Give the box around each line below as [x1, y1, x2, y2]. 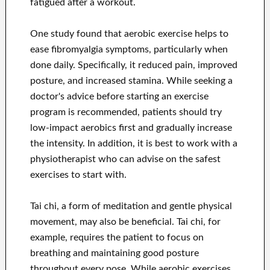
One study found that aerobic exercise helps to [30, 29, 228, 39]
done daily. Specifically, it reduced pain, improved [30, 60, 237, 71]
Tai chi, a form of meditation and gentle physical [30, 201, 232, 212]
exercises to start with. [30, 170, 127, 180]
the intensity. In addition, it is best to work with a [30, 139, 237, 149]
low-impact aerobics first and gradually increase [30, 123, 232, 133]
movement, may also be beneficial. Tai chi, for [30, 217, 221, 227]
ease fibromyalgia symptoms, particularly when [30, 45, 228, 55]
